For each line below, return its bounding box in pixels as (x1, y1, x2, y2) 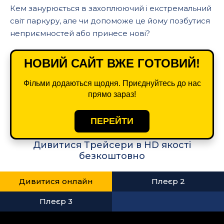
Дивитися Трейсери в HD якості (33, 139, 191, 150)
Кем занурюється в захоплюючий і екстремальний (10, 3, 211, 13)
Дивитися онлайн (19, 176, 93, 186)
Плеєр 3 (39, 196, 72, 206)
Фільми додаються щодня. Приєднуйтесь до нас (23, 79, 201, 87)
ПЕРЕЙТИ (90, 116, 133, 126)
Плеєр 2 (151, 176, 185, 186)
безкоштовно (79, 150, 145, 161)
